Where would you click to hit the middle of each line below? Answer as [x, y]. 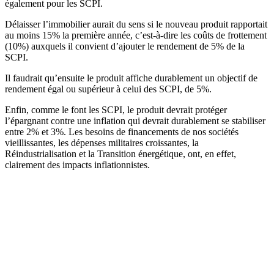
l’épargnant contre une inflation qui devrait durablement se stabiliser [135, 120]
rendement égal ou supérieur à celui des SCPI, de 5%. [108, 89]
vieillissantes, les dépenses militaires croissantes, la [102, 143]
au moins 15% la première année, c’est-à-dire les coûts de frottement [136, 35]
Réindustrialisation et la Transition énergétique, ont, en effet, [120, 154]
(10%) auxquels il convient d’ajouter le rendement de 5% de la [125, 46]
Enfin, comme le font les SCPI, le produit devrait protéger [116, 109]
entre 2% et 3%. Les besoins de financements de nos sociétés [122, 131]
